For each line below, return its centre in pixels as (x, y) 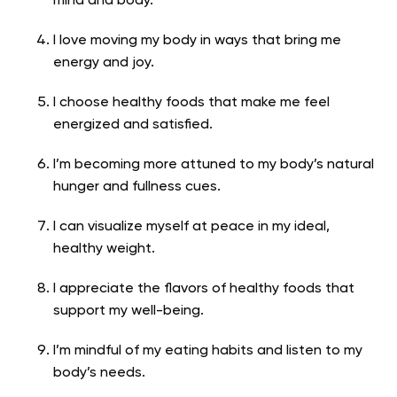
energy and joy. (104, 63)
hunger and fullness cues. (137, 187)
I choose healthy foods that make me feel (191, 103)
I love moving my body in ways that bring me (197, 41)
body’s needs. (99, 374)
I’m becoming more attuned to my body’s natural (214, 165)
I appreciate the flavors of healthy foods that (204, 289)
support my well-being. (128, 311)
